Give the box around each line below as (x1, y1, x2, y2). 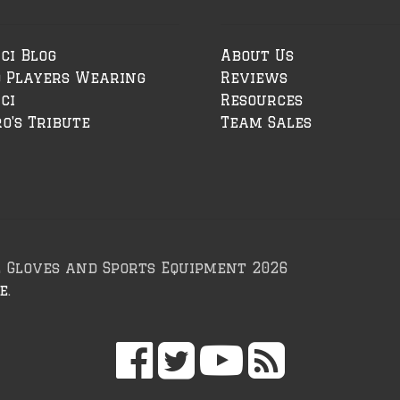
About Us (221, 47, 295, 64)
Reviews (221, 70, 288, 87)
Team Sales (221, 114, 312, 131)
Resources (221, 92, 304, 109)
